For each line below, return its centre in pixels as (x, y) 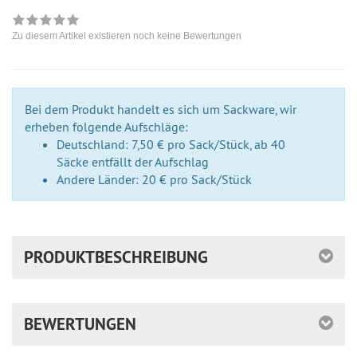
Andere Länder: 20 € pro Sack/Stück (154, 180)
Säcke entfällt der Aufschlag (133, 162)
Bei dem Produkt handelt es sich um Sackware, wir (161, 110)
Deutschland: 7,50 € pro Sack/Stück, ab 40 (171, 145)
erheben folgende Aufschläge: (106, 127)
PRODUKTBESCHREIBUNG (116, 257)
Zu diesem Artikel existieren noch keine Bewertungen (127, 36)
